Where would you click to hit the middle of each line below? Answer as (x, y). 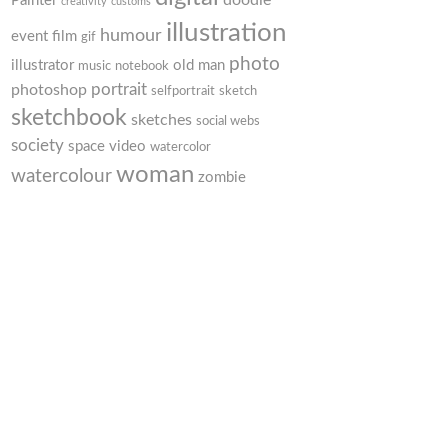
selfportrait (183, 91)
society (37, 146)
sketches (161, 120)
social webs (228, 121)
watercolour (61, 177)
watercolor (180, 147)
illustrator (42, 66)
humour (131, 36)
